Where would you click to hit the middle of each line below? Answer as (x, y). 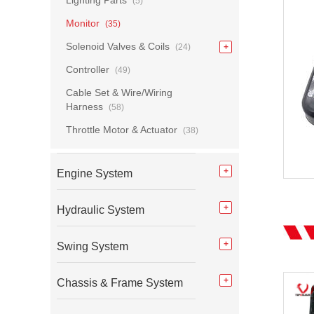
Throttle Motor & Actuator (123, 130)
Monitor (84, 23)
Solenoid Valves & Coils (119, 46)
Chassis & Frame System (120, 283)
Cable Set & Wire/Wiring (119, 93)
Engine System (95, 173)
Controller (89, 69)
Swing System (93, 246)
